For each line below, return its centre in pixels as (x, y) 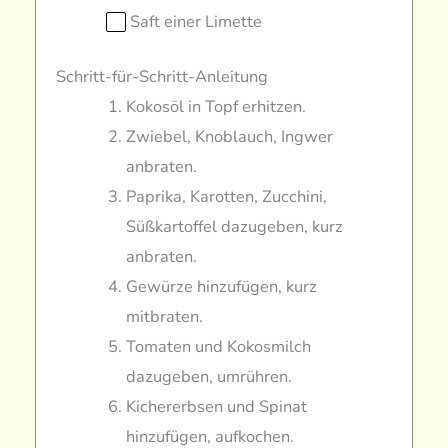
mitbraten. (164, 317)
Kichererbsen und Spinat (216, 407)
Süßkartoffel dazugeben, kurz (234, 227)
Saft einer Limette (196, 22)
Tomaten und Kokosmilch (218, 347)
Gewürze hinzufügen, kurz (221, 287)
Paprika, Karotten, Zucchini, (226, 197)
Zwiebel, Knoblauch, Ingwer (229, 137)
